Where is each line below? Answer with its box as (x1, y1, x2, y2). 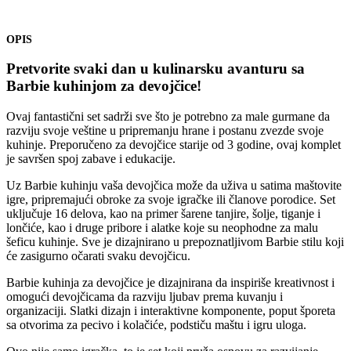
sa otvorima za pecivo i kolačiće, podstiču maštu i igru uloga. (6, 317, 306, 331)
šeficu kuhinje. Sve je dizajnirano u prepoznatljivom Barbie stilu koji (6, 234, 344, 248)
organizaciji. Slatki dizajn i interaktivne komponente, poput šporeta (6, 303, 335, 317)
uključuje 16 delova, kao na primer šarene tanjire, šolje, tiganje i (6, 206, 320, 220)
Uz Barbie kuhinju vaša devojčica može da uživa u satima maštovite (6, 178, 342, 192)
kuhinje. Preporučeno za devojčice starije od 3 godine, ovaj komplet (6, 137, 341, 151)
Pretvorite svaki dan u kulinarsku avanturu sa (6, 60, 305, 78)
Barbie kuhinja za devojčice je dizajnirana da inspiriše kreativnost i (6, 275, 335, 289)
